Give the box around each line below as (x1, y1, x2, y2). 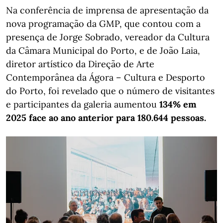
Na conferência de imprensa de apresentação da (6, 4, 209, 16)
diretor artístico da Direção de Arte (6, 58, 154, 70)
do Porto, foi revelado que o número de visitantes (6, 85, 215, 97)
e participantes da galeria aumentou (6, 98, 159, 110)
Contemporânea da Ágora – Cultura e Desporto (6, 71, 205, 83)
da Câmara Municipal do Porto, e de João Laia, (6, 44, 200, 56)
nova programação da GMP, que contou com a (6, 17, 201, 29)
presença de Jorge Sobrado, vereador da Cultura (6, 31, 210, 43)
